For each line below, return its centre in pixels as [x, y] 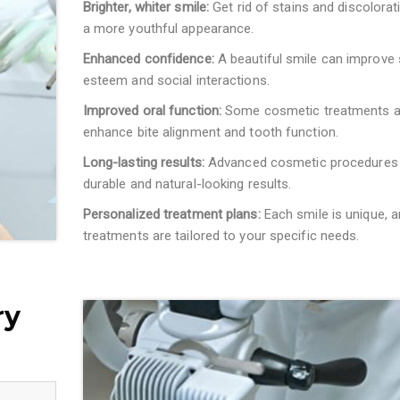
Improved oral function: [152, 110]
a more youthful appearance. [168, 28]
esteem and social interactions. [176, 80]
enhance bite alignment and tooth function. [210, 132]
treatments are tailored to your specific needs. [221, 235]
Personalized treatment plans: [171, 214]
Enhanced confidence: [148, 58]
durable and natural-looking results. [187, 183]
